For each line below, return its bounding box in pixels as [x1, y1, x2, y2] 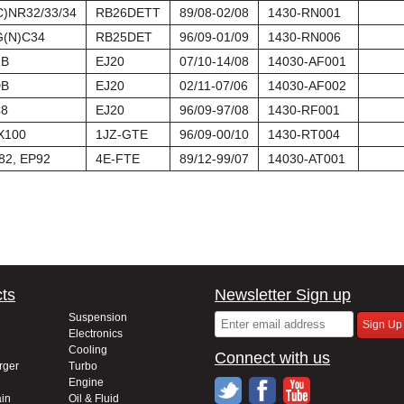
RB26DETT [96, 5, 161, 20]
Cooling [69, 344, 107, 356]
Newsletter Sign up [215, 286, 351, 304]
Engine [69, 376, 104, 389]
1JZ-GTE [96, 127, 148, 142]
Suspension [69, 311, 127, 324]
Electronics [69, 327, 123, 340]
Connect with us [215, 349, 330, 367]
